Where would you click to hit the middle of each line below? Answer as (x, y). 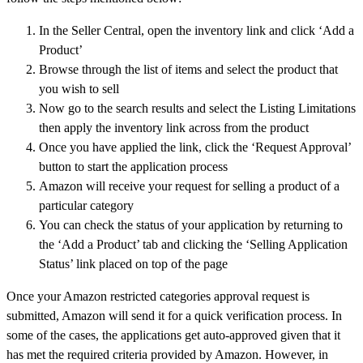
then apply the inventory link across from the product (174, 127)
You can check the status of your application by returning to (191, 224)
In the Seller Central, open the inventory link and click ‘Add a (196, 30)
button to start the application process (133, 166)
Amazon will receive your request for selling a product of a (189, 186)
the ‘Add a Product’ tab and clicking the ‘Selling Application (193, 244)
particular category (86, 205)
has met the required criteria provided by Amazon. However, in (167, 354)
